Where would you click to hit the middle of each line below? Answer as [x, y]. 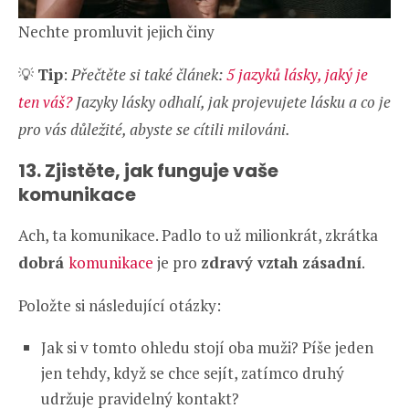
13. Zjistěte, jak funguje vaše [148, 170]
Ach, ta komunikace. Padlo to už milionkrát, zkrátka [198, 235]
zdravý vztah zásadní [281, 262]
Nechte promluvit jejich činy [116, 31]
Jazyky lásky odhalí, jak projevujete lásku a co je [231, 101]
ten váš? [45, 101]
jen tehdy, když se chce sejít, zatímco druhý [193, 372]
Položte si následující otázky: [120, 305]
